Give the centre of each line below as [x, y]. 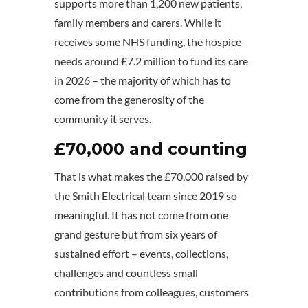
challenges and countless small [126, 273]
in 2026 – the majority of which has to [143, 80]
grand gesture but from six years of [136, 234]
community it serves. [103, 119]
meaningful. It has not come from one [141, 215]
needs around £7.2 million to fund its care [151, 61]
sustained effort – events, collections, [141, 254]
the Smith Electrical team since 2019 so [146, 196]
